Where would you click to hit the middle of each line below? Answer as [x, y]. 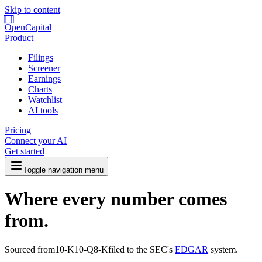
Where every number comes [116, 199]
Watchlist [45, 100]
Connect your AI [36, 141]
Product [19, 38]
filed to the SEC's [140, 249]
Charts [40, 89]
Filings [41, 58]
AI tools [43, 110]
